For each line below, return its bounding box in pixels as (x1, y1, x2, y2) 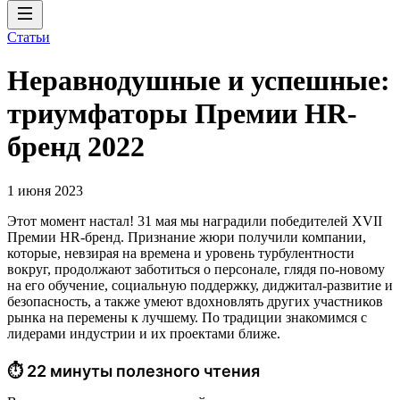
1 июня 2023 (7, 182, 83, 198)
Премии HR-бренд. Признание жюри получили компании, (7, 229, 366, 245)
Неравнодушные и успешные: (7, 64, 390, 97)
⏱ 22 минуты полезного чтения (7, 361, 260, 380)
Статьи (7, 29, 50, 45)
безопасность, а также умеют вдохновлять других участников (7, 293, 383, 309)
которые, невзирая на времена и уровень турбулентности (7, 245, 354, 261)
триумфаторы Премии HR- (7, 97, 357, 130)
